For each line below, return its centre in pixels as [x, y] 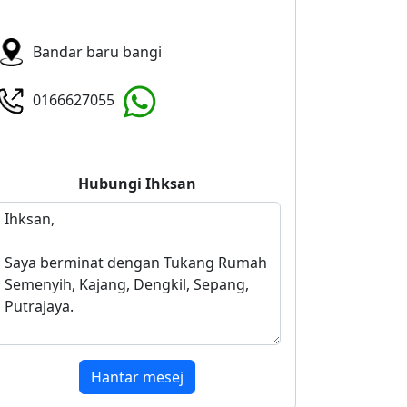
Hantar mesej [137, 377]
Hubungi [111, 184]
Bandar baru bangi [98, 52]
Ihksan [170, 184]
